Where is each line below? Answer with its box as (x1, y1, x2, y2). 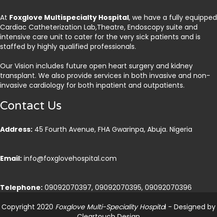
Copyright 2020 (1, 202, 53, 212)
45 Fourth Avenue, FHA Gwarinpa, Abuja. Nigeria (32, 124, 192, 135)
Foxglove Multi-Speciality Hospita (53, 202, 165, 212)
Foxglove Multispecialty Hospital (9, 13, 129, 23)
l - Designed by (165, 202, 216, 212)
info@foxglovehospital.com (22, 154, 117, 164)
